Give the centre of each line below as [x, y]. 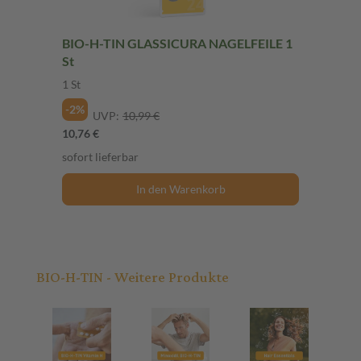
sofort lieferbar [100, 156]
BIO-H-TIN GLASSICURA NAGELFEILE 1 [178, 43]
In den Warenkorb [180, 189]
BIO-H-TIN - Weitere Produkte [133, 278]
